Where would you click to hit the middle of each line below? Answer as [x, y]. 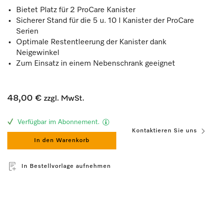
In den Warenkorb [62, 141]
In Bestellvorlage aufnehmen [66, 166]
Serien [27, 32]
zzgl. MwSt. [63, 99]
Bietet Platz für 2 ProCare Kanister [77, 10]
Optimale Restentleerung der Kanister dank [91, 42]
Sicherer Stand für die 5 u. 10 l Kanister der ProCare [105, 21]
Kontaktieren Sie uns [164, 131]
